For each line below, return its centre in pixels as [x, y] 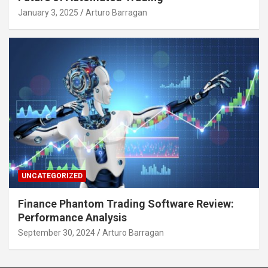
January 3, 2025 [48, 13]
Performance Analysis [72, 218]
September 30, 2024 [57, 233]
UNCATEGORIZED [52, 176]
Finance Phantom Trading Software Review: [126, 204]
